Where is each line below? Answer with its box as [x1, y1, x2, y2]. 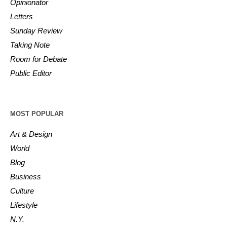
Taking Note [10, 40, 50, 49]
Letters [10, 12, 33, 21]
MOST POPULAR [10, 109, 64, 118]
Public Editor [10, 68, 52, 78]
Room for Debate [10, 54, 67, 63]
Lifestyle [10, 200, 38, 209]
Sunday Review [10, 26, 63, 35]
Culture [10, 186, 34, 195]
